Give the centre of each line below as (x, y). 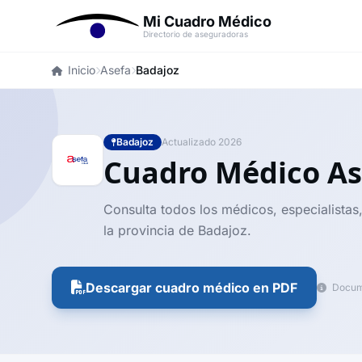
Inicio (82, 70)
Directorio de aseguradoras (196, 34)
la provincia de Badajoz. (177, 230)
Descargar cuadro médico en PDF (192, 288)
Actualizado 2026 (202, 142)
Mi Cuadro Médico (208, 21)
